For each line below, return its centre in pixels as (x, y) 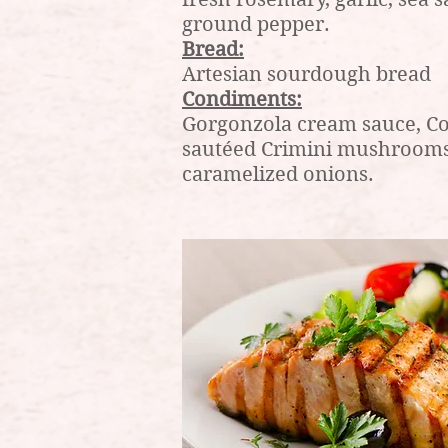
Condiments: (242, 99)
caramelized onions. (278, 174)
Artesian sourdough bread (306, 74)
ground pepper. (256, 24)
